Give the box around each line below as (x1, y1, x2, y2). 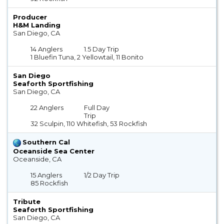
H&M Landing (13, 21, 60, 29)
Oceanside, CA (13, 154, 61, 163)
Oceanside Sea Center (13, 146, 94, 155)
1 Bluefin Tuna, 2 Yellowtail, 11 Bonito (30, 53, 144, 61)
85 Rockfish (30, 178, 68, 187)
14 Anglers (30, 45, 63, 53)
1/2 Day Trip (83, 170, 119, 179)
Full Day (83, 103, 109, 112)
